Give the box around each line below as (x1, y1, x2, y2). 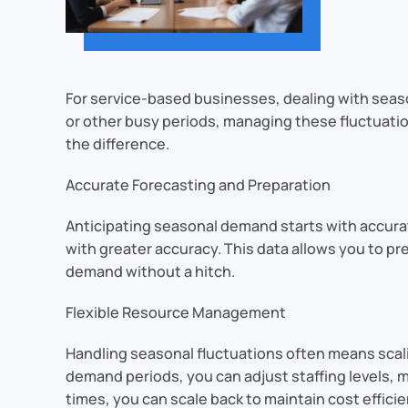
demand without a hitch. (66, 261, 235, 281)
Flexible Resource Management (66, 302, 286, 322)
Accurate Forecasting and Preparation (66, 175, 331, 195)
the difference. (66, 134, 169, 154)
